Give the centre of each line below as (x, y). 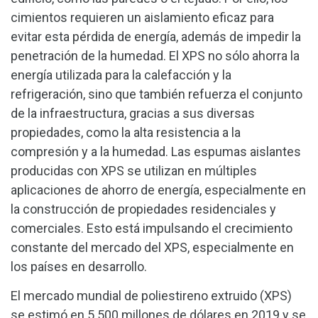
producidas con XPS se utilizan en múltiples (134, 170)
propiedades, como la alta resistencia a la (126, 132)
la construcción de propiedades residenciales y (143, 209)
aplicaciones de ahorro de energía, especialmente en (158, 190)
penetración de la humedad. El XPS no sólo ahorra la (155, 55)
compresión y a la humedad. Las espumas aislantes (156, 151)
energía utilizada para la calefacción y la (121, 75)
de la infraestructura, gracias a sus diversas (133, 113)
